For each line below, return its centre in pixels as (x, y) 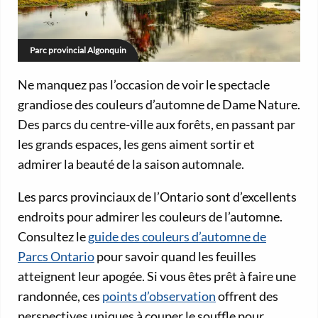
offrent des (247, 296)
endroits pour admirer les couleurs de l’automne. (150, 217)
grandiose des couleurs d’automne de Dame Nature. (159, 105)
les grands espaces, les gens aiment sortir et (136, 144)
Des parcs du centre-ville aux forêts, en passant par (157, 125)
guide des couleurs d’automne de (177, 237)
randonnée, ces (60, 296)
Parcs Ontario (56, 257)
